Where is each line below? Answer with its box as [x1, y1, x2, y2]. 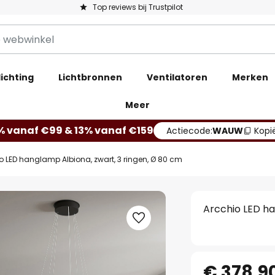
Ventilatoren [147, 71, 207, 83]
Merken [232, 71, 268, 83]
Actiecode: [166, 125, 212, 137]
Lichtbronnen [58, 71, 122, 83]
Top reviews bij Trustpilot [92, 2, 183, 12]
